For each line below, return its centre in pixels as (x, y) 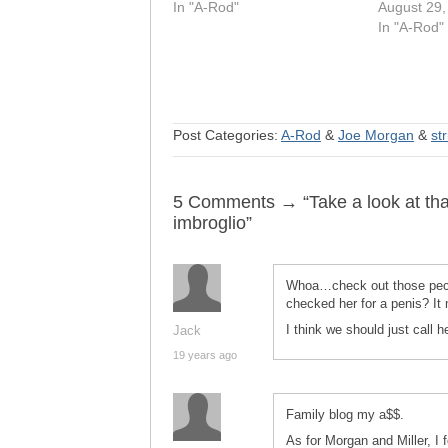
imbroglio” (212, 223)
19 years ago (205, 355)
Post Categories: (227, 135)
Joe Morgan (376, 135)
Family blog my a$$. (345, 414)
